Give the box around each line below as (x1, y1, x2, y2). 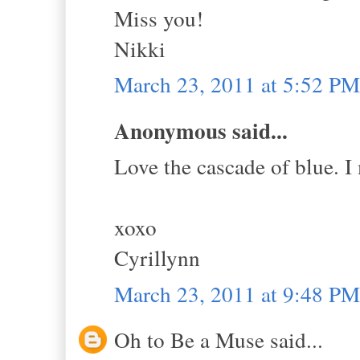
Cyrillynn (114, 243, 200, 273)
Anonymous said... (114, 114, 288, 146)
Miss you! (114, 2, 203, 33)
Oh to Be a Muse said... (114, 325, 323, 355)
